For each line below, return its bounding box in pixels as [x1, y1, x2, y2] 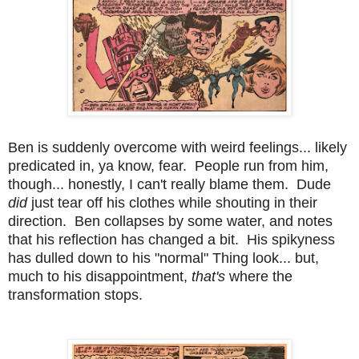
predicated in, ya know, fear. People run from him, [8, 157, 329, 174]
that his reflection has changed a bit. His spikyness [8, 231, 335, 248]
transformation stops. [8, 286, 143, 303]
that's [192, 268, 229, 284]
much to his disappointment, [8, 268, 192, 284]
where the [229, 268, 292, 284]
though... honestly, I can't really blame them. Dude [8, 175, 331, 192]
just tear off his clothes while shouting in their [31, 194, 317, 211]
